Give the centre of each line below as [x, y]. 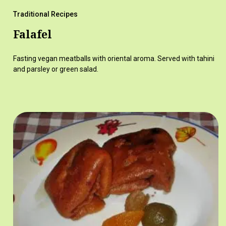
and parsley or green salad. [55, 69]
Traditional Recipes [45, 14]
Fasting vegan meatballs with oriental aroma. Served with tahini [114, 58]
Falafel [32, 34]
